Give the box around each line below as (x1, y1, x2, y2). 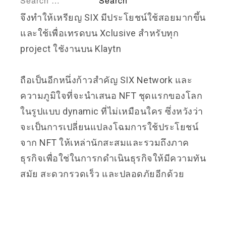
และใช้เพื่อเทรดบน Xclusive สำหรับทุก (20, 27, 179, 38)
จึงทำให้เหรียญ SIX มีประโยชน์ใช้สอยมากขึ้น (20, 12, 206, 23)
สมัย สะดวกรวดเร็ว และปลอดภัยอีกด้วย (20, 168, 184, 179)
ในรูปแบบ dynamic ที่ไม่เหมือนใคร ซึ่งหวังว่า (20, 105, 203, 117)
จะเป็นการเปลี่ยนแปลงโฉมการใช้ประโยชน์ (20, 121, 198, 132)
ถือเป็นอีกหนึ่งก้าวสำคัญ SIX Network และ (20, 74, 192, 85)
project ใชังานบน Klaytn (20, 43, 121, 54)
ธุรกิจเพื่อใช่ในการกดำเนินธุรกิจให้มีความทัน (20, 152, 206, 163)
